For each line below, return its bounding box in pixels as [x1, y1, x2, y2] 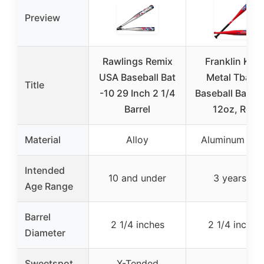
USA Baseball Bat [99, 71, 176, 84]
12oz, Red [212, 103, 257, 115]
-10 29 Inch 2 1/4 [100, 87, 175, 100]
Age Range [25, 180, 73, 193]
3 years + [213, 172, 256, 184]
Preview [25, 12, 60, 24]
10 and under [108, 172, 166, 184]
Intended [25, 164, 65, 177]
